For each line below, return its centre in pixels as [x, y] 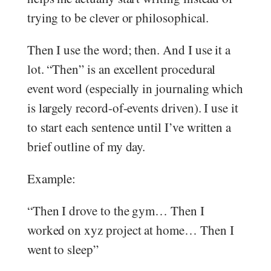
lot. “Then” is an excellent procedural [121, 69]
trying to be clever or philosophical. [118, 17]
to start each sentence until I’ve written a [129, 127]
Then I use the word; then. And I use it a [129, 49]
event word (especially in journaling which [135, 88]
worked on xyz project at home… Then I [130, 230]
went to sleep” [63, 249]
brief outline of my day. [88, 146]
